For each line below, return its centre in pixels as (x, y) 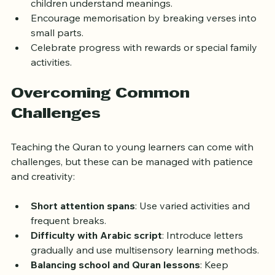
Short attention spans (83, 221)
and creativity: (43, 192)
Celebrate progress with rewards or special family (145, 63)
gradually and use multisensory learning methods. (145, 265)
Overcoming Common (103, 110)
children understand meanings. (102, 19)
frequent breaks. (68, 236)
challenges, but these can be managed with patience (133, 177)
